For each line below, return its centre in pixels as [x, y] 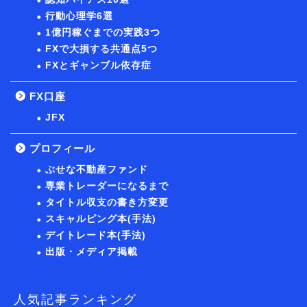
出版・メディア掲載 [91, 251]
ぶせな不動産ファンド [97, 169]
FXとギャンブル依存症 [98, 65]
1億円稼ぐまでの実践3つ [103, 32]
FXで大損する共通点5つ [101, 49]
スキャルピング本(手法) [101, 219]
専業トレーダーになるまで [107, 186]
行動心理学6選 [79, 16]
